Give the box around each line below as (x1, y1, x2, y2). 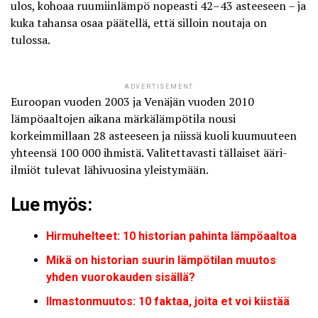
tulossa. (11, 31, 50, 48)
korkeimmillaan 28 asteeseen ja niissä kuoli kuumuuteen (11, 127, 297, 143)
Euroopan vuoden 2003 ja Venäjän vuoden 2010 (11, 93, 254, 109)
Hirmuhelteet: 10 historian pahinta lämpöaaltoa (46, 229, 297, 243)
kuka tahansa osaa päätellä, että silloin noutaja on (11, 14, 267, 31)
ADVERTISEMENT (124, 82, 194, 90)
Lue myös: (11, 193, 92, 215)
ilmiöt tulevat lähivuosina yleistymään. (11, 161, 209, 177)
